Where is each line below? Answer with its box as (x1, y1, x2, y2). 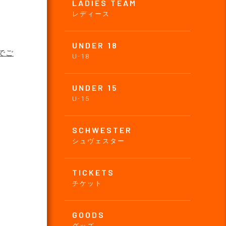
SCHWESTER (72, 125, 132, 135)
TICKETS (72, 167, 115, 178)
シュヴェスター (72, 137, 125, 145)
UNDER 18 (72, 40, 118, 50)
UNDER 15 (72, 83, 118, 93)
